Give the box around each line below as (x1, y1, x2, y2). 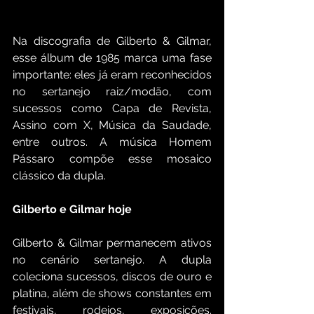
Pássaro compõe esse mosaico (13, 152, 212, 166)
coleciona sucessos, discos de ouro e (13, 270, 212, 284)
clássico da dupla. (13, 169, 109, 183)
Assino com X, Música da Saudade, (13, 118, 212, 132)
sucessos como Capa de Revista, (13, 102, 212, 116)
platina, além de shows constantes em (13, 287, 212, 301)
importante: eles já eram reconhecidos (13, 68, 212, 82)
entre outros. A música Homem (13, 135, 212, 149)
